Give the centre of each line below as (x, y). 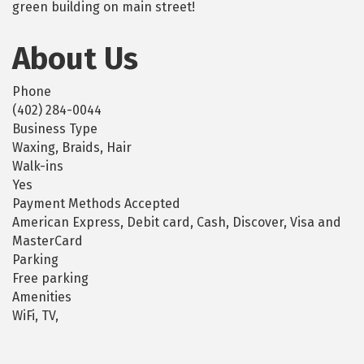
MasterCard (48, 241)
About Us (75, 59)
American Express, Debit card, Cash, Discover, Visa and (177, 223)
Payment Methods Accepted (96, 204)
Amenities (42, 297)
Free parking (50, 279)
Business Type (55, 129)
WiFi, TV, (35, 316)
